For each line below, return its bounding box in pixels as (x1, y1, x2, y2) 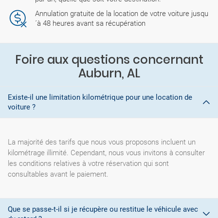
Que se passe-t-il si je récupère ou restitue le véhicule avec (8, 204, 198, 214)
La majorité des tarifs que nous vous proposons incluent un (8, 137, 196, 146)
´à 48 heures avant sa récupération (35, 18, 145, 28)
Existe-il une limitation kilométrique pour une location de (8, 92, 192, 102)
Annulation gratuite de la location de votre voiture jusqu (35, 9, 208, 18)
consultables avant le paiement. (8, 169, 109, 179)
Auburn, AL (78, 65, 140, 81)
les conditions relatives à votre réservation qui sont (8, 159, 169, 168)
